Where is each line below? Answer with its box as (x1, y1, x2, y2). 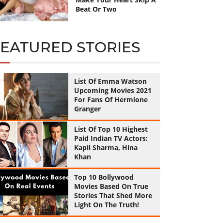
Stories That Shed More (74, 191, 152, 200)
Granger (74, 104, 101, 113)
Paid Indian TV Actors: (74, 134, 148, 143)
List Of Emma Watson (74, 77, 147, 86)
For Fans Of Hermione (74, 95, 148, 104)
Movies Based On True (74, 182, 148, 191)
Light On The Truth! (74, 200, 139, 209)
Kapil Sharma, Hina (74, 143, 138, 152)
